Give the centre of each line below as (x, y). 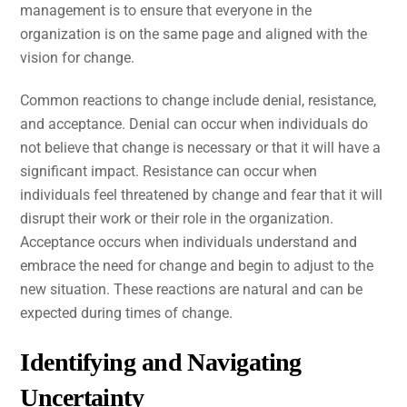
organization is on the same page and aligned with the (194, 35)
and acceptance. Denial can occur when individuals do (194, 124)
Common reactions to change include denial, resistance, (199, 100)
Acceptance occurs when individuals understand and (189, 242)
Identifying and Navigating (161, 362)
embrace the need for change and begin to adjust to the (197, 265)
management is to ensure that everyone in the (166, 11)
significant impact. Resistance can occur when (169, 171)
